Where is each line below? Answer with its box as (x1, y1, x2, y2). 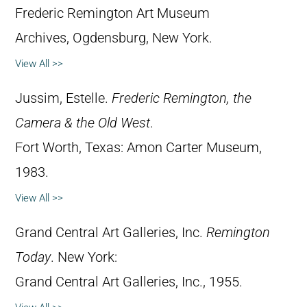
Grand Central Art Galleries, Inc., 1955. (15, 274, 243, 291)
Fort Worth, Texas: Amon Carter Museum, (15, 140, 262, 156)
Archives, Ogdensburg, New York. (15, 30, 212, 47)
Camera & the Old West (15, 115, 150, 132)
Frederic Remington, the (112, 90, 251, 107)
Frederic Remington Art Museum (15, 5, 210, 22)
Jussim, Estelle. (15, 90, 112, 107)
